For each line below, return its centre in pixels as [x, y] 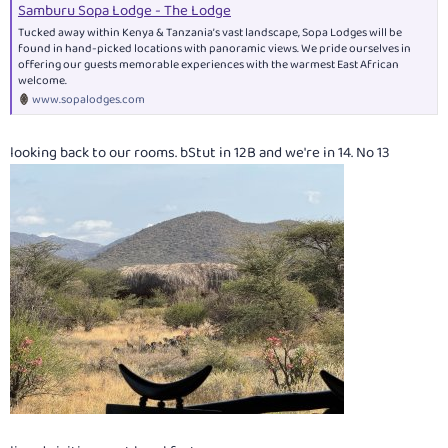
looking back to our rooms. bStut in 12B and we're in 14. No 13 [200, 153]
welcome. [42, 80]
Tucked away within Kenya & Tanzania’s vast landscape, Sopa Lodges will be [210, 32]
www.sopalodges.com [88, 99]
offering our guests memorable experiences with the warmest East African [208, 64]
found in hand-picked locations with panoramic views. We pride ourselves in [214, 48]
